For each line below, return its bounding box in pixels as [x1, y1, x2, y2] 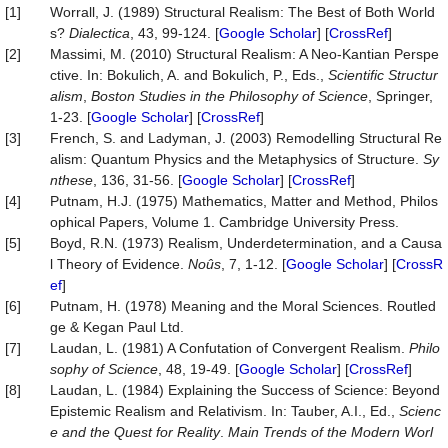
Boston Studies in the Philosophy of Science [87, 88, 368, 104]
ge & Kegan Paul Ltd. [50, 319, 184, 335]
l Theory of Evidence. [50, 256, 188, 272]
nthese [50, 172, 93, 188]
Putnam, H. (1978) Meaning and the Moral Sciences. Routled [50, 298, 436, 314]
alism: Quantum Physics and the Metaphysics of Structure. [50, 151, 423, 167]
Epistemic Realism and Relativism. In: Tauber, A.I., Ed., [50, 403, 399, 419]
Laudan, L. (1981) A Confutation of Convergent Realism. [50, 340, 409, 356]
